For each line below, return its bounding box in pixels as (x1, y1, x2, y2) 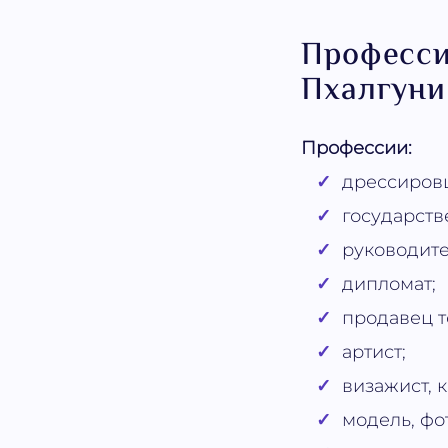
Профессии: (301, 137, 413, 160)
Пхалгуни (301, 66, 446, 118)
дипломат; (341, 273, 436, 296)
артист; (341, 341, 406, 364)
